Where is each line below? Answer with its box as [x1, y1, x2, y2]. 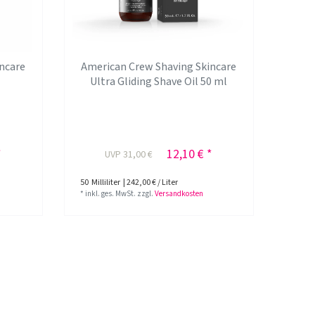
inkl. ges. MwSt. [85, 188, 136, 199]
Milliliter [90, 176, 121, 188]
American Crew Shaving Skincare [81, 58, 237, 75]
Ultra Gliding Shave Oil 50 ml [90, 73, 228, 89]
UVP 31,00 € [105, 147, 153, 162]
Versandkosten [155, 188, 204, 199]
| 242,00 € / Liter [122, 176, 179, 188]
